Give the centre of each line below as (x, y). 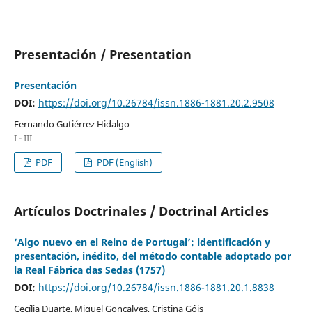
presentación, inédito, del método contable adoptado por (152, 256)
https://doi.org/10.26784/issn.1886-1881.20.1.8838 (156, 287)
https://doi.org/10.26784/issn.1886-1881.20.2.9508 (156, 102)
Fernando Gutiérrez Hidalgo (71, 124)
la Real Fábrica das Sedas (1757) (89, 270)
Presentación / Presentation (102, 54)
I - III (23, 138)
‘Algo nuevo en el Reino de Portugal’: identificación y (142, 242)
